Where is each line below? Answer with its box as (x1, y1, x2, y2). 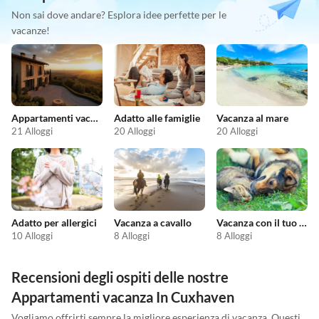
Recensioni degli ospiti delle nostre (11, 268, 229, 286)
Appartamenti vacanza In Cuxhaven (11, 288, 234, 305)
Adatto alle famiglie (114, 112, 200, 125)
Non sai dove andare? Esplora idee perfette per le (11, 8, 226, 21)
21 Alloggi (11, 125, 53, 137)
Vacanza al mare (216, 112, 288, 125)
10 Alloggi (11, 229, 53, 241)
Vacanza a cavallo (114, 216, 192, 229)
